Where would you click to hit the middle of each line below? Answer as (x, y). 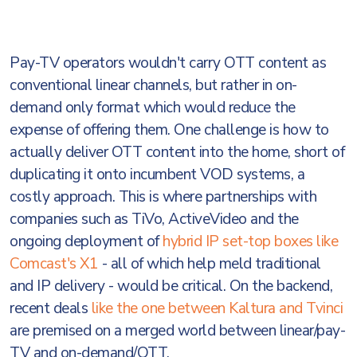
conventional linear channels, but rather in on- (153, 85)
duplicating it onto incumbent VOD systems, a (157, 175)
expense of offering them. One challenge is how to (169, 130)
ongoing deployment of (86, 241)
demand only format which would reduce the (153, 108)
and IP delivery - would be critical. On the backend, (171, 286)
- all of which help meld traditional (210, 264)
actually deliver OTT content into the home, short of (177, 152)
